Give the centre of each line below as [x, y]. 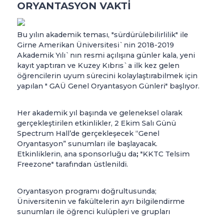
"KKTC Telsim [165, 154]
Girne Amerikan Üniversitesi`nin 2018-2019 [96, 45]
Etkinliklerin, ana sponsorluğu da [77, 154]
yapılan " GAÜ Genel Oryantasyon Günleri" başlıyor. [108, 86]
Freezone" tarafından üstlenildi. [73, 164]
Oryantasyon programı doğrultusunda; [87, 191]
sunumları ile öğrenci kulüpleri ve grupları [94, 211]
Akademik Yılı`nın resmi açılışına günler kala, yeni [106, 55]
